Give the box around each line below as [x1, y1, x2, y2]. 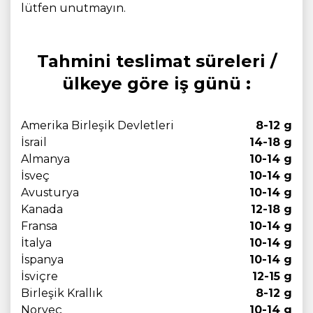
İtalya [21, 236, 52, 249]
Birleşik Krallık [21, 286, 103, 300]
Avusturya [21, 186, 79, 199]
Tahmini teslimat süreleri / [36, 51, 277, 71]
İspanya [21, 253, 64, 266]
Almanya [21, 152, 70, 166]
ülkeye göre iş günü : [62, 73, 251, 94]
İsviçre [21, 270, 58, 283]
